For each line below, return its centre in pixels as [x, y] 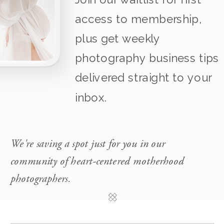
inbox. [91, 97]
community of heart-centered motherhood [97, 161]
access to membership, [138, 19]
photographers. [41, 178]
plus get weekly [117, 39]
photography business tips [147, 58]
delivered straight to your [143, 78]
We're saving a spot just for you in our [88, 143]
